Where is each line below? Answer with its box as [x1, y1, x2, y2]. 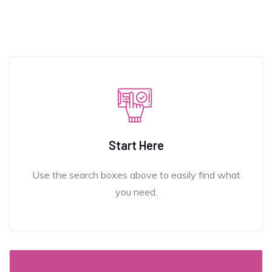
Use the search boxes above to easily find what [32, 168, 240, 181]
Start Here [108, 137, 164, 152]
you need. [115, 185, 157, 198]
